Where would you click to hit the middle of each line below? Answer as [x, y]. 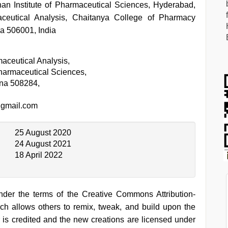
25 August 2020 [43, 133]
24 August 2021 [43, 144]
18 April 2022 [39, 155]
